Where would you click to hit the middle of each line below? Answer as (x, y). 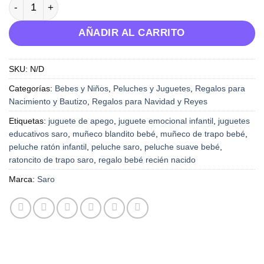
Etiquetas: (29, 121)
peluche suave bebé (182, 147)
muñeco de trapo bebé (203, 134)
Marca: (23, 179)
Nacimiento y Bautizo (48, 102)
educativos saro (38, 134)
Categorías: (32, 89)
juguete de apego (81, 121)
